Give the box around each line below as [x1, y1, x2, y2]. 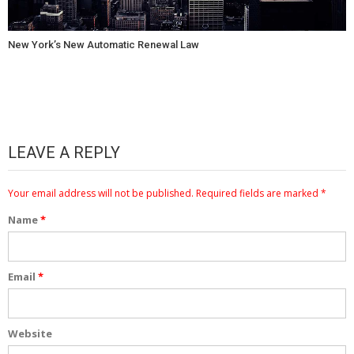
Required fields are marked [194, 186, 321, 200]
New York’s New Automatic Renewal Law [8, 38, 199, 51]
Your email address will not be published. [8, 186, 194, 200]
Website [8, 326, 52, 341]
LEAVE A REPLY [8, 142, 120, 162]
